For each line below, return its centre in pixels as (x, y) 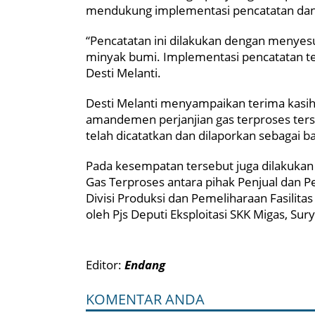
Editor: (105, 265)
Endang (145, 265)
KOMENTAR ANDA (145, 300)
